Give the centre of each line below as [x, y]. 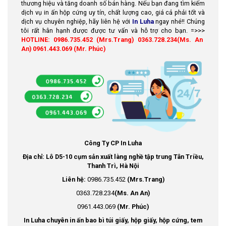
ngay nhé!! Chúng [179, 21]
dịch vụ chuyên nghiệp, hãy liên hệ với [77, 21]
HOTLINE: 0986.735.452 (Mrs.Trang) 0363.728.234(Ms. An [112, 40]
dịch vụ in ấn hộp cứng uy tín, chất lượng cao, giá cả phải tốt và [113, 12]
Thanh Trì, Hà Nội [113, 165]
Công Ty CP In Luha [113, 143]
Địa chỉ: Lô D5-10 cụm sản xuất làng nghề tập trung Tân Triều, [113, 156]
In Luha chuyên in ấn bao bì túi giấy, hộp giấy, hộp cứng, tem [113, 220]
